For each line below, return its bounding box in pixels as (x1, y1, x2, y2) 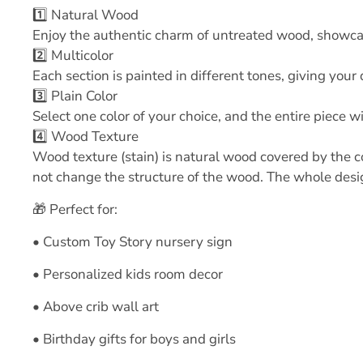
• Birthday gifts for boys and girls (32, 330, 236, 348)
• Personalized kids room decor (32, 265, 223, 284)
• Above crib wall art (32, 297, 159, 316)
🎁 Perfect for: (32, 200, 117, 219)
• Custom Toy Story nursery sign (32, 233, 233, 251)
